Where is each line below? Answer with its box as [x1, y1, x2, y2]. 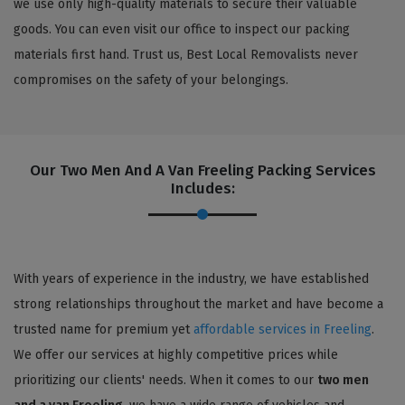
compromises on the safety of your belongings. [14, 71, 288, 88]
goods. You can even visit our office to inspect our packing [14, 21, 350, 37]
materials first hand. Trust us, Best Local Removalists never [14, 46, 358, 62]
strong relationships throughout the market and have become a [14, 296, 383, 312]
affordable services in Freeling [193, 321, 372, 337]
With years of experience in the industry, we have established [14, 270, 369, 287]
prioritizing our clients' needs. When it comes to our [14, 372, 317, 388]
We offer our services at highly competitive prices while [14, 346, 338, 363]
